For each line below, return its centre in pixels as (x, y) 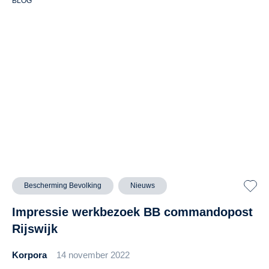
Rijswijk (35, 229)
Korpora (29, 255)
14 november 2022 (93, 255)
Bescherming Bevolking (63, 186)
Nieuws (143, 186)
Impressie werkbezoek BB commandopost (132, 212)
